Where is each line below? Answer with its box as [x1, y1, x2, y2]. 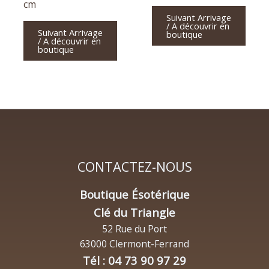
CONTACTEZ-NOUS [77, 157, 192, 175]
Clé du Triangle [94, 205, 175, 220]
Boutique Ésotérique [79, 187, 190, 202]
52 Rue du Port [102, 222, 167, 236]
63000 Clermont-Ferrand [80, 237, 189, 251]
